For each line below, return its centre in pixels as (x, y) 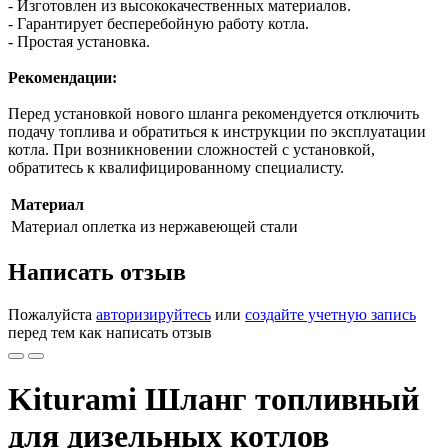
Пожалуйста (52, 314)
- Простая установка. (79, 41)
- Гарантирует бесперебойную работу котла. (158, 23)
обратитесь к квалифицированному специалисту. (176, 167)
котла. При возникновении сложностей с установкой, (191, 149)
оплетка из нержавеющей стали (190, 226)
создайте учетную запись (330, 314)
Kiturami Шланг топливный (213, 399)
